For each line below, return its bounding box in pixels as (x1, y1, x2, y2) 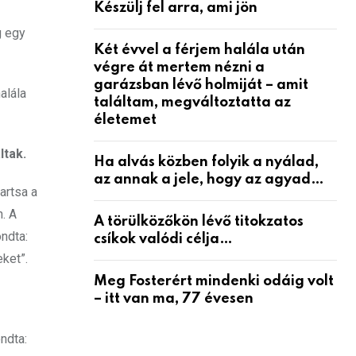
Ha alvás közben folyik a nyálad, (94, 154, 319, 169)
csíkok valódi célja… (94, 231, 233, 246)
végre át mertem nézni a (94, 60, 265, 75)
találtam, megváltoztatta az (94, 95, 291, 110)
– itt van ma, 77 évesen (94, 291, 253, 306)
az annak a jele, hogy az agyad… (94, 172, 324, 187)
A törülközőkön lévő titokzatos (94, 214, 304, 229)
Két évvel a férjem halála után (94, 42, 305, 57)
